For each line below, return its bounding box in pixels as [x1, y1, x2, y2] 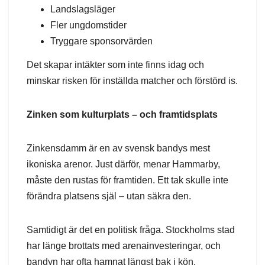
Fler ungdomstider [50, 20, 127, 31]
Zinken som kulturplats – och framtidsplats [27, 109, 218, 119]
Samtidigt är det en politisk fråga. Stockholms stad [27, 224, 235, 235]
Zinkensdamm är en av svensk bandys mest [27, 143, 210, 153]
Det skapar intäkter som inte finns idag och [27, 59, 204, 70]
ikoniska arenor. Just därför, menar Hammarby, [27, 159, 220, 169]
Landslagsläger [50, 4, 115, 15]
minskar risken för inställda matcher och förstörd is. [27, 75, 238, 86]
